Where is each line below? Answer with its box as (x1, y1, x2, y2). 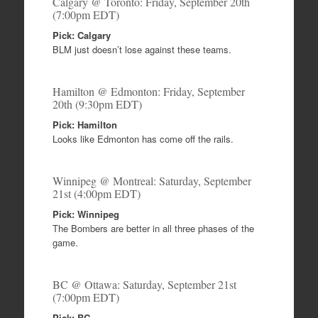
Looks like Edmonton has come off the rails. (52, 132, 234, 146)
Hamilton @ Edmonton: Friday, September (52, 84, 245, 99)
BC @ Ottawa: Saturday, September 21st (52, 277, 236, 292)
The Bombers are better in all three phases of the (52, 221, 254, 236)
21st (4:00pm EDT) (52, 186, 141, 202)
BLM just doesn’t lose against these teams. (52, 43, 231, 57)
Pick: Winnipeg (52, 207, 119, 221)
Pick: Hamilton (52, 118, 117, 132)
